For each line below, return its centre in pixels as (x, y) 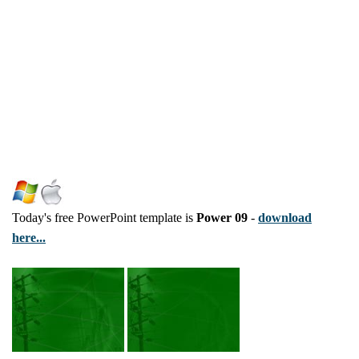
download (285, 218)
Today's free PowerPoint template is (104, 218)
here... (29, 238)
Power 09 (222, 218)
